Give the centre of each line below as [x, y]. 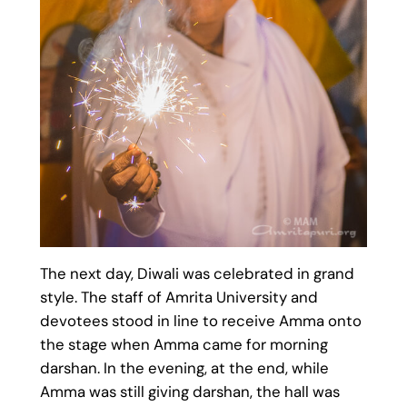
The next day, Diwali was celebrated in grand [197, 274]
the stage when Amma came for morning [184, 345]
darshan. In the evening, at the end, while [184, 368]
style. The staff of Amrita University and [179, 298]
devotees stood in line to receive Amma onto [200, 321]
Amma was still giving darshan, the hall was [189, 392]
